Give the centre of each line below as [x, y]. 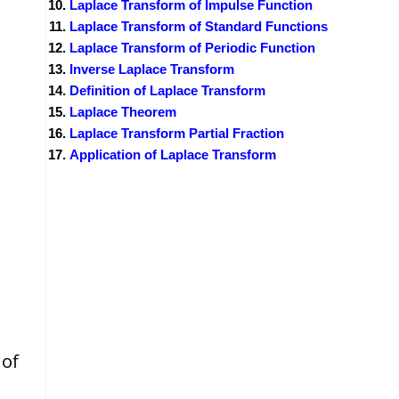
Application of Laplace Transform [173, 154]
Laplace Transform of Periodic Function [192, 47]
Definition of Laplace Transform [167, 90]
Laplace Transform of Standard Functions [199, 26]
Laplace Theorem [123, 111]
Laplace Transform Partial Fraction [177, 133]
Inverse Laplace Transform [152, 69]
